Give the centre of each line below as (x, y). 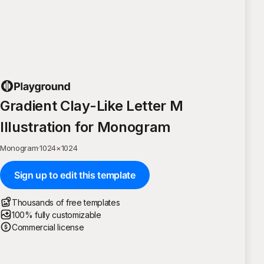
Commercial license (48, 227)
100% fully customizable (57, 214)
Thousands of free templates (66, 202)
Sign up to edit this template (75, 175)
